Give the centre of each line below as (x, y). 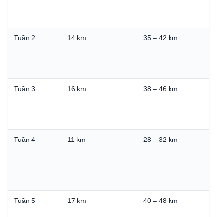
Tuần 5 (25, 200)
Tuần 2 (25, 38)
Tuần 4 (25, 139)
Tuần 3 (25, 88)
